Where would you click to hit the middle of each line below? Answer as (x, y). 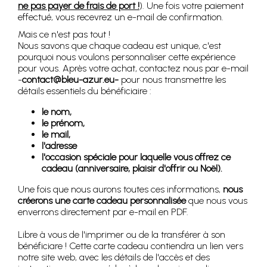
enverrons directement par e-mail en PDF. (103, 212)
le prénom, (63, 123)
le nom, (57, 112)
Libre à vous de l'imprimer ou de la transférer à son (122, 235)
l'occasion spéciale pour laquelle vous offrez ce (136, 157)
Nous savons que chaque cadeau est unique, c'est (119, 46)
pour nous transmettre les (172, 80)
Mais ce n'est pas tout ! (64, 35)
